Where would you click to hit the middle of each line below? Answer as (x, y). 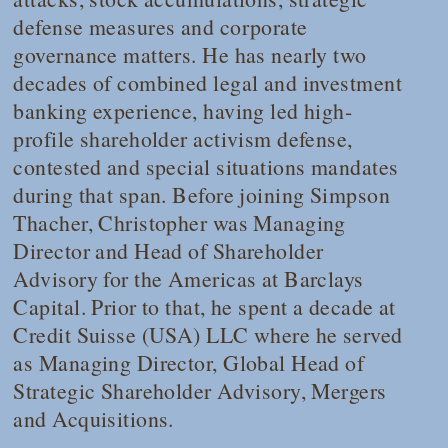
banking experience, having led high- (183, 110)
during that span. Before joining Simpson (201, 194)
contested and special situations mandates (206, 166)
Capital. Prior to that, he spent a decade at (204, 306)
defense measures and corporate (160, 26)
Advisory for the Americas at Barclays (188, 278)
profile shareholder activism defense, (183, 138)
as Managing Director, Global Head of (189, 362)
